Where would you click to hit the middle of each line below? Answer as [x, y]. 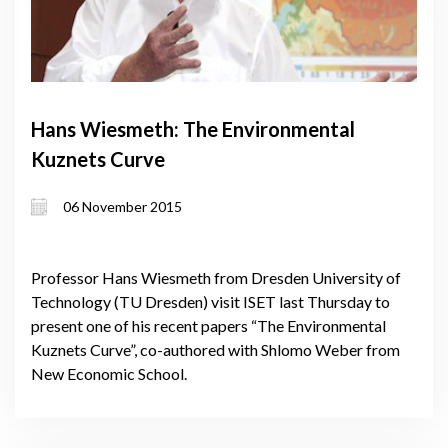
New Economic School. [109, 373]
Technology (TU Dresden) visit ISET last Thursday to [210, 301]
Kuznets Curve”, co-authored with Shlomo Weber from [215, 349]
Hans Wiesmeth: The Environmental [193, 129]
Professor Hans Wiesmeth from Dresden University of [216, 277]
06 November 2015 [122, 207]
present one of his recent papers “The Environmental [208, 325]
